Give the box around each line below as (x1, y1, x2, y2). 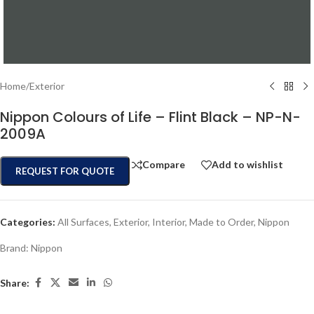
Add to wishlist (212, 158, 283, 171)
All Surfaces (57, 216, 109, 228)
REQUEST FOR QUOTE (15, 165, 114, 177)
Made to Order (189, 216, 254, 228)
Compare (142, 158, 185, 171)
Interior (152, 216, 185, 228)
